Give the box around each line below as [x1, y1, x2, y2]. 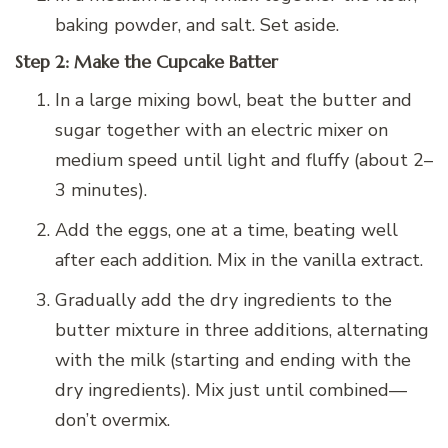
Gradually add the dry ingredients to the [55, 287, 392, 312]
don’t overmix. [55, 407, 170, 432]
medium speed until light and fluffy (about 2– [55, 147, 433, 172]
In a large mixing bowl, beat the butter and [55, 87, 412, 112]
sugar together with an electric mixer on [55, 117, 388, 142]
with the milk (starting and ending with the [55, 347, 411, 372]
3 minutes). [55, 177, 147, 202]
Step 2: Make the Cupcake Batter [15, 51, 278, 74]
